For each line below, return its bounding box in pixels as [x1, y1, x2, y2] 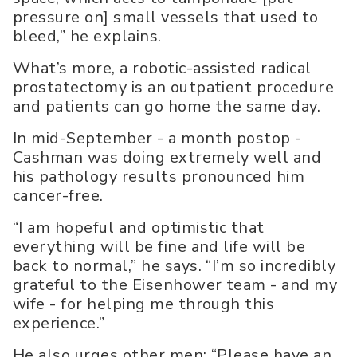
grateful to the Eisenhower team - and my [13, 274, 338, 296]
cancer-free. [13, 185, 104, 207]
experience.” [13, 312, 105, 335]
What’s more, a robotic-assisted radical [13, 57, 312, 80]
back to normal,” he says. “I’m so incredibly [13, 255, 336, 277]
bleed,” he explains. [13, 25, 162, 48]
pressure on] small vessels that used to [13, 6, 319, 29]
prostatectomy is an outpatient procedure [13, 76, 335, 99]
